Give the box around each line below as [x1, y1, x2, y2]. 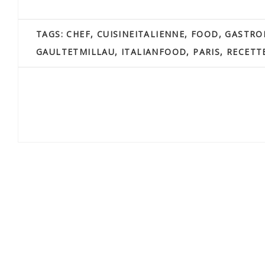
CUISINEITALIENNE [96, 28, 185, 40]
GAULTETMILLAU [36, 46, 115, 57]
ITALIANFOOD [121, 46, 187, 57]
